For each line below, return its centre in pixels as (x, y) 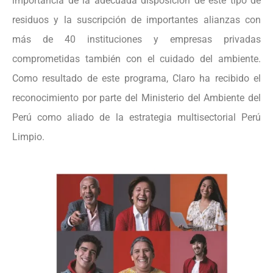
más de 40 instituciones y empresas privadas (136, 39)
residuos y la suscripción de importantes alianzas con (136, 19)
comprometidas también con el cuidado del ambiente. (136, 58)
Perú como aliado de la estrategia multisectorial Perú (136, 117)
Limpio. (28, 136)
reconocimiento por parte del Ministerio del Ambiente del (136, 97)
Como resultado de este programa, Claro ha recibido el (136, 78)
